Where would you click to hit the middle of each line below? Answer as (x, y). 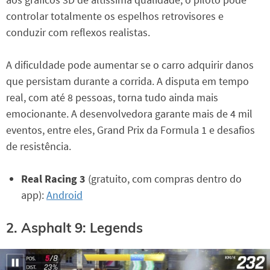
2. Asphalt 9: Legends (74, 228)
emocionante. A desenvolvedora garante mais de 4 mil (129, 113)
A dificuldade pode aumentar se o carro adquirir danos (130, 64)
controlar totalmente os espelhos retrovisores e (115, 16)
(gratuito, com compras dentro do (164, 178)
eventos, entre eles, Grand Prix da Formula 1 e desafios (130, 130)
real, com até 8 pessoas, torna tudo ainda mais (112, 97)
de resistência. (39, 146)
